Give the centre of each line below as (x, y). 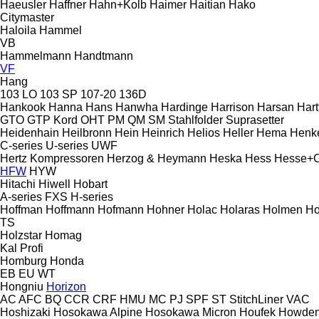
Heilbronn (87, 132)
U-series (67, 145)
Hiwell (54, 184)
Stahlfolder (195, 120)
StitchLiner (256, 299)
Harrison (232, 107)
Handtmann (104, 56)
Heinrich (163, 132)
